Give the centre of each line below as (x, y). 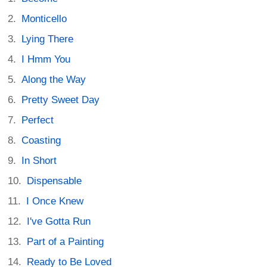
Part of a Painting (66, 241)
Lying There (48, 39)
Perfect (38, 120)
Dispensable (55, 181)
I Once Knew (55, 201)
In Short (39, 160)
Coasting (41, 140)
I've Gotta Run (59, 221)
